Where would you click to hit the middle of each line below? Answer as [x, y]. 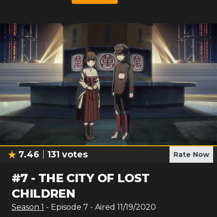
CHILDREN [44, 194]
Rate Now [191, 155]
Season [26, 207]
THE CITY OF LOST [94, 178]
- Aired [102, 207]
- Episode [65, 207]
